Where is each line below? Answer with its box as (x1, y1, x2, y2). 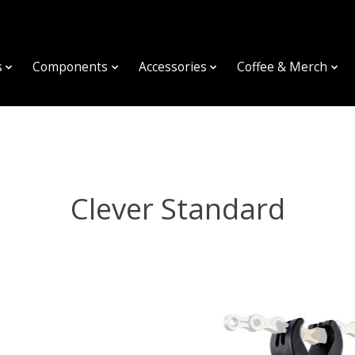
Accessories (138, 59, 207, 76)
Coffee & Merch (237, 59, 328, 76)
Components (32, 59, 109, 76)
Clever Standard (70, 188, 285, 228)
